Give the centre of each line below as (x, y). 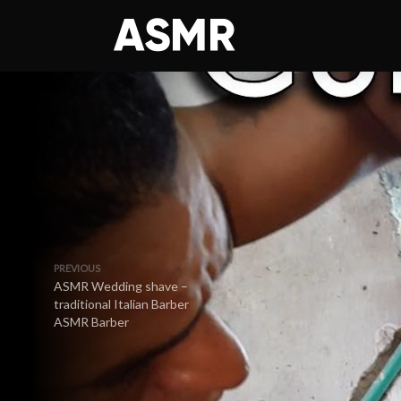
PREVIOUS (77, 268)
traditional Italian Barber (121, 304)
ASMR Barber (91, 322)
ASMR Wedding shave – (121, 286)
